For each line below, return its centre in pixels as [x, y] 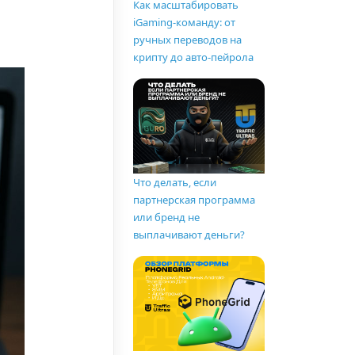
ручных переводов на [187, 40]
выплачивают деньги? [189, 235]
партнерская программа [194, 200]
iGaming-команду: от [184, 23]
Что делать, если [175, 183]
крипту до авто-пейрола [193, 57]
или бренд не [166, 218]
